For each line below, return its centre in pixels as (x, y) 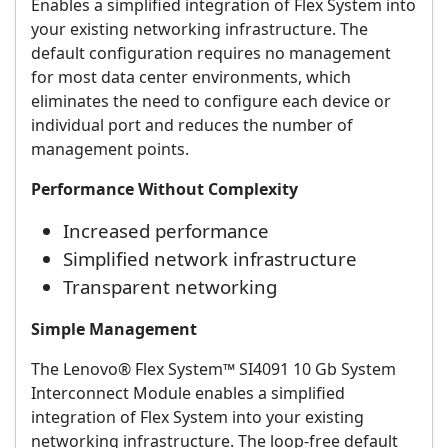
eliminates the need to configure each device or (211, 101)
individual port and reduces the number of (192, 125)
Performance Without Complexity (164, 189)
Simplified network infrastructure (210, 259)
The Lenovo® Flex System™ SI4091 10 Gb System (213, 369)
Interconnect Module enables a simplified (188, 393)
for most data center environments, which (191, 77)
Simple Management (114, 329)
